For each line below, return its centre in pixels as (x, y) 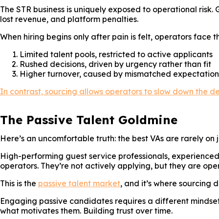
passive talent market (79, 183)
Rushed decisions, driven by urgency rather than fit (115, 64)
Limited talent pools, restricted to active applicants (116, 54)
